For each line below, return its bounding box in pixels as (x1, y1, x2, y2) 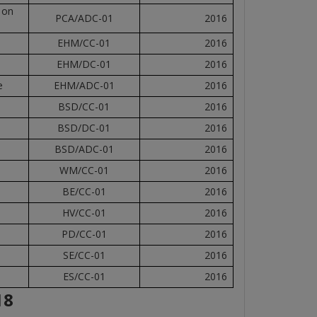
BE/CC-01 (62, 185, 106, 198)
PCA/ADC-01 (54, 11, 113, 25)
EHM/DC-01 (57, 57, 111, 71)
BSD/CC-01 (58, 100, 110, 113)
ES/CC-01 (62, 270, 105, 283)
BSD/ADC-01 (54, 142, 114, 156)
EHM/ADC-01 (53, 79, 115, 92)
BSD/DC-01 (57, 121, 110, 134)
